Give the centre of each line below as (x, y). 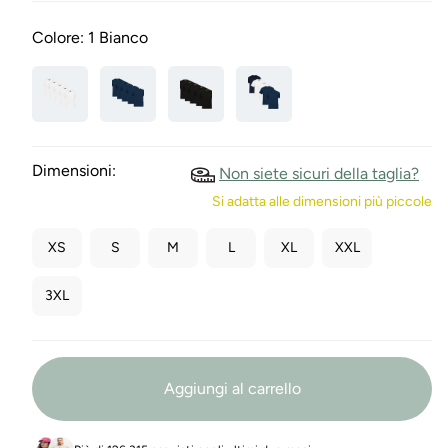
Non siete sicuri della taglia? (319, 173)
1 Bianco (118, 37)
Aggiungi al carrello (232, 388)
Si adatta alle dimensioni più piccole (322, 201)
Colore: (60, 37)
